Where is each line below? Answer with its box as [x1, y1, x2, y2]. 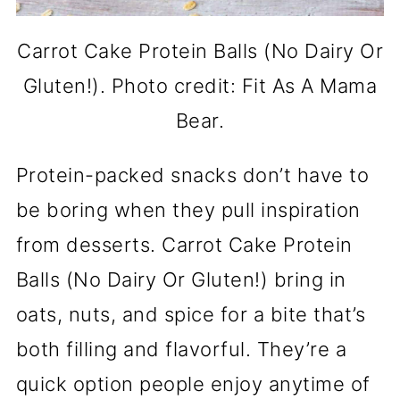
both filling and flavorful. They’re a [15, 337, 347, 361]
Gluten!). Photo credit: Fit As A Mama [22, 73, 378, 97]
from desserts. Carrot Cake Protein [15, 232, 353, 256]
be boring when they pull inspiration [15, 197, 361, 221]
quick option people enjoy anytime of [15, 371, 371, 396]
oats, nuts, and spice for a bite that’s [15, 302, 366, 326]
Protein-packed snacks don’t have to [15, 162, 370, 187]
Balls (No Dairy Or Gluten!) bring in [15, 267, 346, 291]
